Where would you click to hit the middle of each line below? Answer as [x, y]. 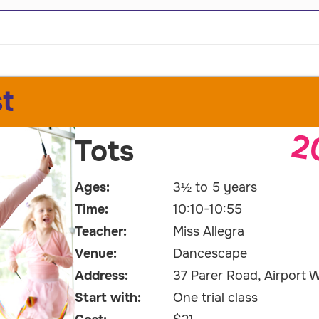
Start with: [108, 298]
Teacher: [101, 232]
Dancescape [210, 254]
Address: [101, 276]
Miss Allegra [208, 232]
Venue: [96, 254]
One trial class [215, 298]
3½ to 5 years [215, 188]
